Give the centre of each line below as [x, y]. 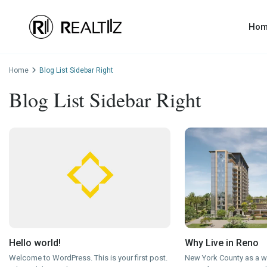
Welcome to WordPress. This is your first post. [88, 258]
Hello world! [35, 243]
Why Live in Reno [221, 243]
